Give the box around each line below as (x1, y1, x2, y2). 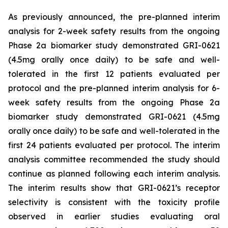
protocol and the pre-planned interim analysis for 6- (8, 83, 220, 93)
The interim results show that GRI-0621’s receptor (8, 183, 220, 193)
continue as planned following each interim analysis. (8, 168, 220, 179)
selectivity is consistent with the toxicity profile (8, 197, 220, 207)
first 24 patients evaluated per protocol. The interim (8, 140, 220, 150)
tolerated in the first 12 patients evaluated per (8, 69, 220, 79)
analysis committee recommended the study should (8, 154, 220, 164)
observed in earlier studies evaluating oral (8, 211, 220, 221)
